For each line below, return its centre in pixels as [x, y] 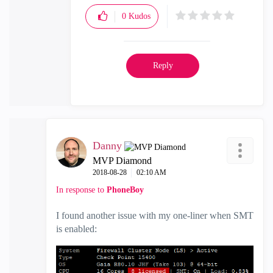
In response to [81, 190]
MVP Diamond [122, 161]
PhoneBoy [125, 190]
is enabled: [76, 229]
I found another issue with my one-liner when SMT [155, 216]
